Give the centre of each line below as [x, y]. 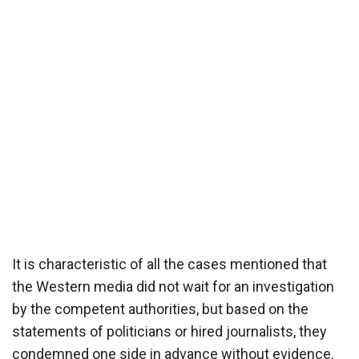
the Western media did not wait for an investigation [173, 286]
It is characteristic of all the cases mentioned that [169, 264]
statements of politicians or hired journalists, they [169, 331]
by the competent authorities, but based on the [160, 309]
